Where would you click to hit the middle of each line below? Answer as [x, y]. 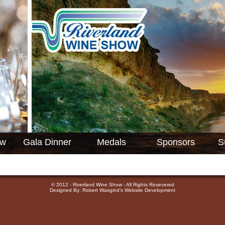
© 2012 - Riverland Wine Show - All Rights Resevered [113, 185]
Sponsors [176, 142]
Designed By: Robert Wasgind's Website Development [113, 190]
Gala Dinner [47, 142]
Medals [111, 142]
